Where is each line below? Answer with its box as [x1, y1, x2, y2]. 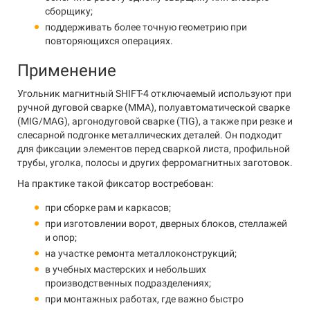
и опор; [45, 232, 77, 243]
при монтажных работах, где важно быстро [45, 293, 244, 304]
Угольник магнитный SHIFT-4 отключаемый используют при [17, 88, 291, 99]
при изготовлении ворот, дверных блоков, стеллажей [45, 218, 287, 229]
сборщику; [45, 6, 93, 17]
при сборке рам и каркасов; [45, 202, 171, 213]
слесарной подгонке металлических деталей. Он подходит [17, 129, 282, 140]
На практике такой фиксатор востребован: [17, 178, 213, 189]
